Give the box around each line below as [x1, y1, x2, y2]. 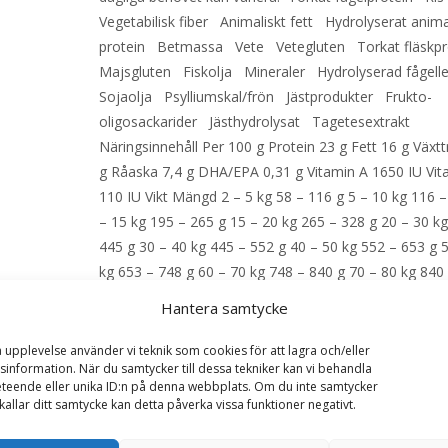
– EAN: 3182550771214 [99, 287, 251, 306]
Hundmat [287, 419, 348, 438]
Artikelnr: [116, 419, 177, 438]
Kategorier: [212, 419, 288, 438]
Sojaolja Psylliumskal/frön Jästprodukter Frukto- [99, 87, 433, 106]
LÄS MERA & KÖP [132, 348, 250, 367]
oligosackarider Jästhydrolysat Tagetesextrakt [99, 112, 427, 131]
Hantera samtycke [160, 298, 288, 318]
